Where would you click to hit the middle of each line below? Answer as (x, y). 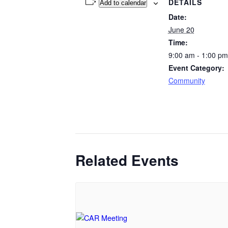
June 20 (181, 30)
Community (187, 81)
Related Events (127, 160)
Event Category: (196, 68)
